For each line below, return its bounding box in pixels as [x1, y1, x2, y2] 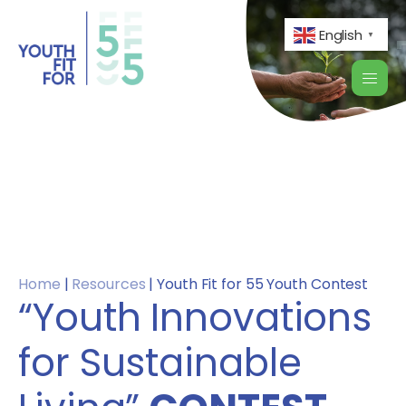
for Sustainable [18, 336, 302, 391]
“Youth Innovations [18, 291, 372, 345]
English [318, 24, 363, 44]
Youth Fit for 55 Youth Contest [157, 274, 369, 295]
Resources [72, 274, 146, 295]
